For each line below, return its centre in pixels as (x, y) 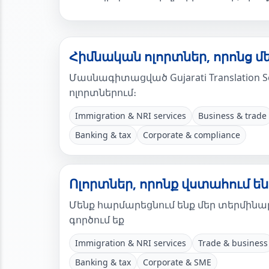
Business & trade (232, 116)
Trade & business (233, 243)
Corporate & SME (177, 262)
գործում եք (97, 220)
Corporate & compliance (192, 135)
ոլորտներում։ (103, 92)
